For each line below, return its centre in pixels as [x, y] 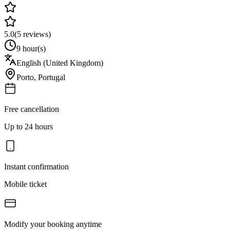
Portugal [52, 77]
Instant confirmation [36, 166]
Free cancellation [32, 109]
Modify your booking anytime [53, 224]
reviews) [36, 34]
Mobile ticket [25, 184]
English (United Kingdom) [60, 63]
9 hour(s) [31, 48]
